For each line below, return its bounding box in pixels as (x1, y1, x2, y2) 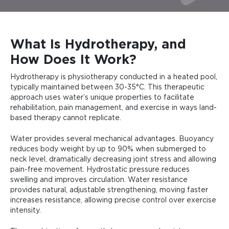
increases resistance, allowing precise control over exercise (10, 197, 216, 204)
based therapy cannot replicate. (10, 114, 121, 122)
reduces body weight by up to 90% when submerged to (10, 146, 206, 153)
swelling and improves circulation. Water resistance (10, 176, 188, 184)
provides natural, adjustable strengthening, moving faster (10, 187, 208, 194)
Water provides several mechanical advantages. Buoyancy (10, 135, 214, 143)
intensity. (10, 207, 41, 214)
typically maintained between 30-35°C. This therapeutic (10, 84, 204, 91)
